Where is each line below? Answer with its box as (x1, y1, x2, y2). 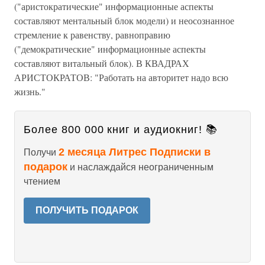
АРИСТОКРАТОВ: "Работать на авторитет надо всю (14, 71, 228, 83)
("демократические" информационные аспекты (14, 43, 206, 55)
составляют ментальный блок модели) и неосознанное (14, 14, 234, 27)
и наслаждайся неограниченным (67, 162, 214, 172)
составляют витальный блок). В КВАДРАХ (14, 57, 189, 69)
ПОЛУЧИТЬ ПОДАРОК (35, 205, 138, 215)
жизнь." (14, 85, 46, 98)
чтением (24, 176, 60, 186)
